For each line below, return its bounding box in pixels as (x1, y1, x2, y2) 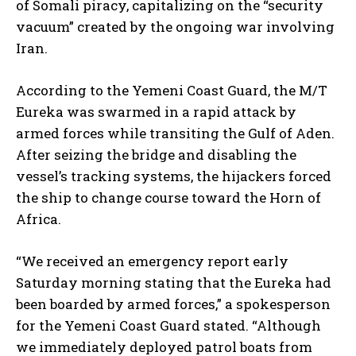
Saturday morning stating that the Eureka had (16, 273, 331, 292)
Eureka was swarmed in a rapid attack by (16, 103, 296, 122)
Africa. (16, 210, 61, 229)
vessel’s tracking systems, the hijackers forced (16, 167, 331, 186)
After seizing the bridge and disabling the (16, 145, 296, 164)
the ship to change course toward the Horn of (16, 188, 321, 207)
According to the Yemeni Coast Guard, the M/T (16, 81, 327, 100)
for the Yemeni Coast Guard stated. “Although (16, 316, 321, 335)
